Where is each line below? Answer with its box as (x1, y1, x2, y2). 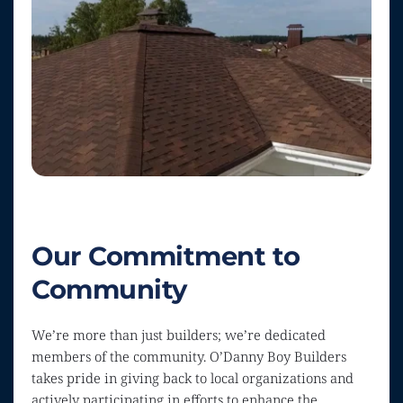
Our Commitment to (31, 240, 300, 273)
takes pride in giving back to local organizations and (31, 369, 354, 388)
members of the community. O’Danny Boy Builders (31, 347, 346, 366)
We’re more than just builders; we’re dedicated (31, 326, 326, 345)
